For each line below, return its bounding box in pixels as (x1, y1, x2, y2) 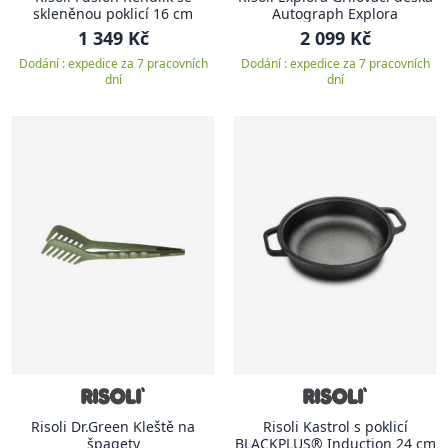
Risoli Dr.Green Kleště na (31, 417, 195, 437)
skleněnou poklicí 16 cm (153, 4, 193, 24)
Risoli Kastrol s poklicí (262, 417, 408, 437)
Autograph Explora (272, 4, 398, 24)
